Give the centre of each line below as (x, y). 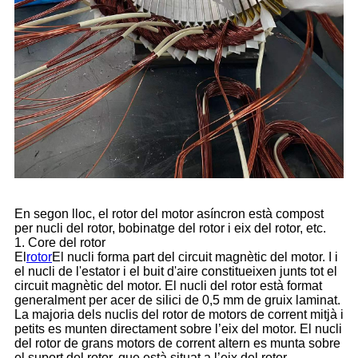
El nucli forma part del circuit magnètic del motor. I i (195, 257)
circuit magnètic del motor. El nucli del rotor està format (168, 286)
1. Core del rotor (60, 243)
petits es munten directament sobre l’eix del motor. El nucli (178, 329)
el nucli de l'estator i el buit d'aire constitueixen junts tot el (176, 272)
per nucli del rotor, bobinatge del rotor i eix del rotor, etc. (170, 229)
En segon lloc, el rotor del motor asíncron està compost (169, 214)
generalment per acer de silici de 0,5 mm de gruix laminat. (177, 300)
